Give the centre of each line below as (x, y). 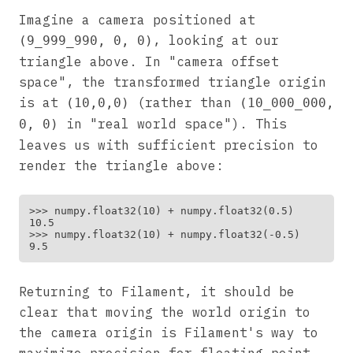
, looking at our (216, 40)
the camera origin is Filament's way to (169, 332)
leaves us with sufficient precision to (169, 145)
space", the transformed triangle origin (173, 82)
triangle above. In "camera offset (149, 61)
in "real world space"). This (173, 123)
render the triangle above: (121, 165)
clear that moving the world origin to (165, 312)
